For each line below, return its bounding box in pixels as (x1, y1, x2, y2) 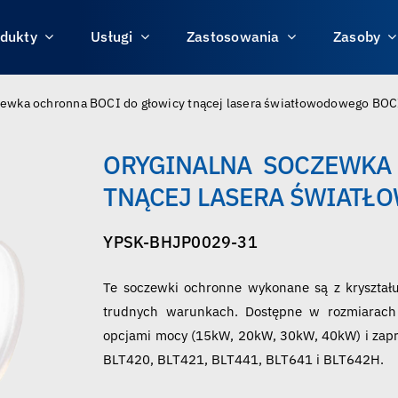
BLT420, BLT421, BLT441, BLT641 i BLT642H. (103, 351, 385, 368)
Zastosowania (186, 27, 280, 45)
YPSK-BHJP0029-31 (103, 231, 258, 252)
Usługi (91, 27, 133, 45)
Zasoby (332, 27, 381, 45)
